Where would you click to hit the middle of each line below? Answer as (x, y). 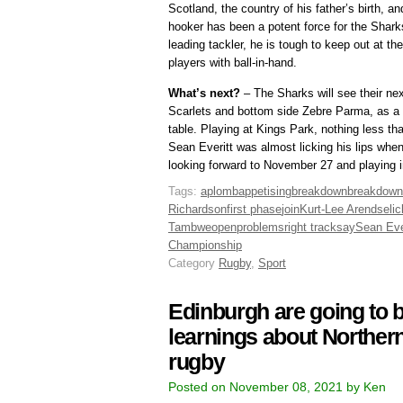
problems (260, 228)
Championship (205, 246)
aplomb (219, 192)
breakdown (319, 192)
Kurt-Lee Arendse (345, 210)
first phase (254, 210)
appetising (265, 192)
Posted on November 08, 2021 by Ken (277, 387)
